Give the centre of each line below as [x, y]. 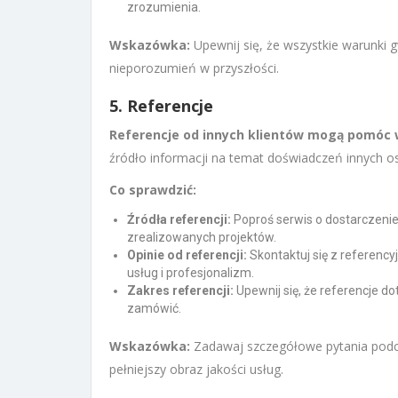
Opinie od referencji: [187, 255]
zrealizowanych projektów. [202, 237]
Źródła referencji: [179, 219]
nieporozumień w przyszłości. [194, 68]
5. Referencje [161, 105]
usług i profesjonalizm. [191, 272]
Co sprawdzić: [153, 189]
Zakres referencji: [180, 290]
